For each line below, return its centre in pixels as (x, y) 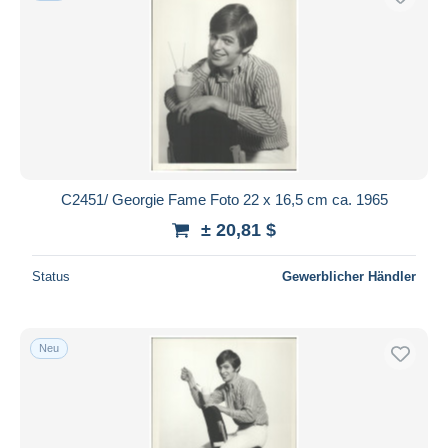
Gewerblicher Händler (349, 276)
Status (51, 276)
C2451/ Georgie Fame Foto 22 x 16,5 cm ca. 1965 (224, 199)
